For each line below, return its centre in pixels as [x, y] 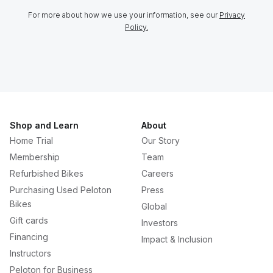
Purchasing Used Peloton [61, 190]
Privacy [232, 15]
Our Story [161, 140]
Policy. [136, 27]
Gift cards [29, 220]
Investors [160, 223]
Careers [158, 173]
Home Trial [31, 140]
